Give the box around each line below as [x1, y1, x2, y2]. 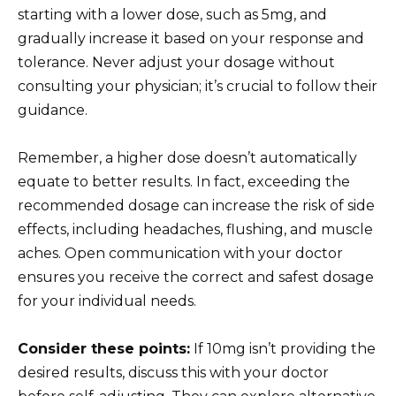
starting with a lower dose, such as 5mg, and [18, 5, 327, 23]
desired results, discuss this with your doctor [18, 364, 329, 382]
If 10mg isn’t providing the [190, 340, 376, 358]
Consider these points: [18, 340, 190, 358]
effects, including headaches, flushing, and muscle [18, 220, 373, 238]
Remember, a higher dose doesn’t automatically [18, 148, 357, 166]
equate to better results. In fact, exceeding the [18, 172, 350, 190]
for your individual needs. [18, 292, 196, 309]
